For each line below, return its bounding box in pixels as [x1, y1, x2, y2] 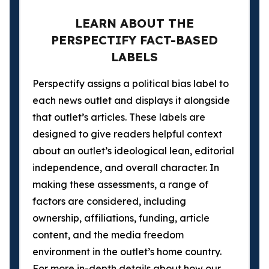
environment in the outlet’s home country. [32, 246, 222, 258]
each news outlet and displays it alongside [32, 94, 230, 106]
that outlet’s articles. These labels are [32, 111, 205, 123]
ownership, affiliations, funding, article [32, 212, 210, 224]
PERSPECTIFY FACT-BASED [51, 32, 218, 47]
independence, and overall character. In [32, 162, 219, 174]
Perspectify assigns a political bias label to [32, 77, 229, 89]
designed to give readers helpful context [32, 128, 222, 140]
